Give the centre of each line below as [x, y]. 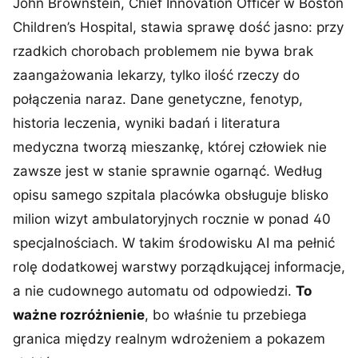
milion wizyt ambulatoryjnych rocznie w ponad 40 [172, 219]
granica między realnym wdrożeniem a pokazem [169, 339]
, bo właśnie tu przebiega [226, 315]
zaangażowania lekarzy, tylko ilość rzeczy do [156, 75]
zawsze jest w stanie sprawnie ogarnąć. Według [167, 171]
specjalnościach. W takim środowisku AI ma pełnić [174, 243]
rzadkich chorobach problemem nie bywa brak [163, 51]
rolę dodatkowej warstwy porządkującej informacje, [179, 267]
